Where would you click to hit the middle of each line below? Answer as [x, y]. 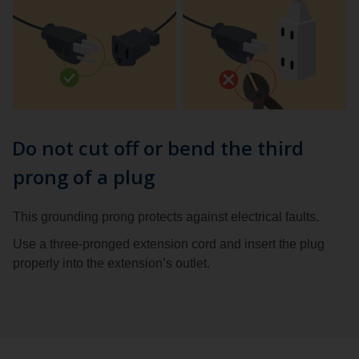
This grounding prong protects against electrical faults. [166, 216]
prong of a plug [84, 176]
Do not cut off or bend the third [158, 147]
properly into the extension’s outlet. [111, 263]
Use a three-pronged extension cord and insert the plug [169, 244]
